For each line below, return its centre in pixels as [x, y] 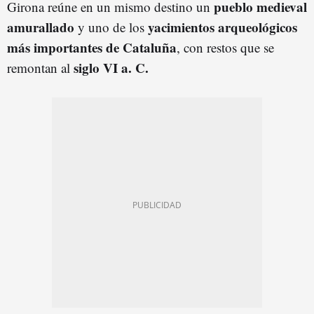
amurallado [41, 27]
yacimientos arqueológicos [223, 27]
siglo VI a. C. [111, 67]
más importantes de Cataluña [92, 47]
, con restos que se [225, 47]
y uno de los [111, 27]
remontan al [40, 67]
